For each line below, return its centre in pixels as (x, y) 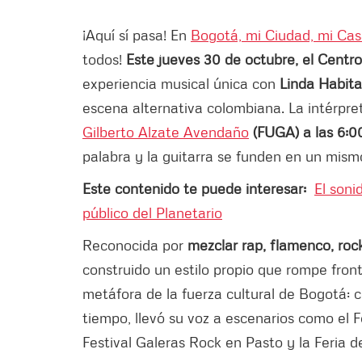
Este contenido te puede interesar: (198, 188)
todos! (102, 59)
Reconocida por (133, 244)
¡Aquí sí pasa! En (137, 34)
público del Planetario (152, 212)
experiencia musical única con (179, 83)
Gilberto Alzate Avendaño (166, 131)
